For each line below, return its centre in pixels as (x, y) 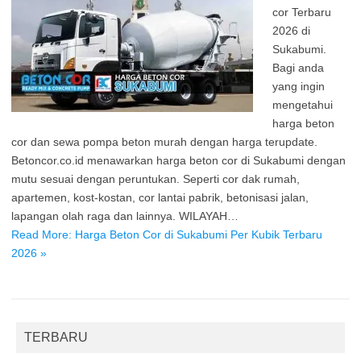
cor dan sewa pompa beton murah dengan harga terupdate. (164, 142)
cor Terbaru (302, 12)
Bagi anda (298, 68)
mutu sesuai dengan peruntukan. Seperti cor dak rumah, (156, 179)
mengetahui (303, 105)
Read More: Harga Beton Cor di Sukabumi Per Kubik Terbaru (167, 234)
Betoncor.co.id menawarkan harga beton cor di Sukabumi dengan (178, 160)
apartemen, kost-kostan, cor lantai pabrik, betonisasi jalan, (160, 197)
